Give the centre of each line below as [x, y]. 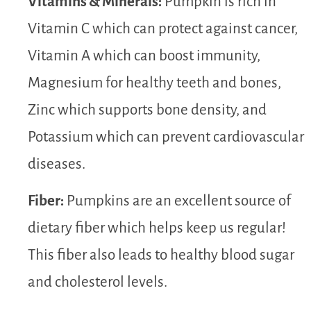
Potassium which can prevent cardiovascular [166, 137]
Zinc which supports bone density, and [147, 110]
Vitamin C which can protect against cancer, [163, 28]
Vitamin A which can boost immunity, [144, 56]
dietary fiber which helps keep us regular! [157, 228]
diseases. [57, 164]
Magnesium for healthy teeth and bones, [154, 83]
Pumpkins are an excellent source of [177, 201]
